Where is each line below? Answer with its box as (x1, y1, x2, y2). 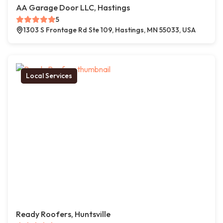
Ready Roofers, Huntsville (16, 209, 111, 219)
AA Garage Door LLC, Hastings (16, 2, 130, 12)
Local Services (26, 71, 72, 80)
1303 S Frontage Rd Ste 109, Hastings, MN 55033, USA (23, 25, 196, 34)
